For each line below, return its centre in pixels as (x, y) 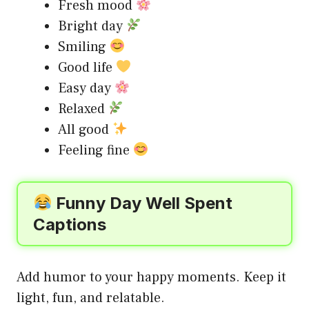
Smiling (84, 47)
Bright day (92, 26)
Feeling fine (96, 150)
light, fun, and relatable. (91, 298)
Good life (87, 67)
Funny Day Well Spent (142, 203)
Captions (70, 224)
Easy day (86, 88)
